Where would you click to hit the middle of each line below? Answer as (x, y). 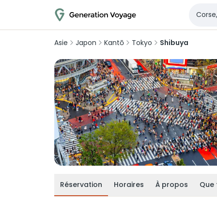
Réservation (81, 185)
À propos (172, 185)
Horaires (129, 185)
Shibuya (174, 43)
